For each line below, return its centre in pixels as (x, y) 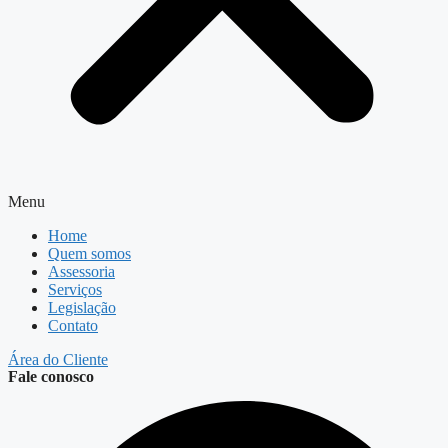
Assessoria (81, 271)
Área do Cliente (58, 359)
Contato (73, 325)
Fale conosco (51, 376)
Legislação (82, 307)
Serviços (75, 289)
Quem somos (89, 253)
